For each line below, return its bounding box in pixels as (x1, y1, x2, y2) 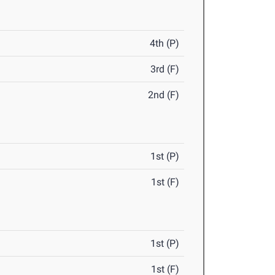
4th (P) (150, 37, 180, 50)
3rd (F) (150, 63, 180, 76)
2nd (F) (148, 89, 180, 101)
